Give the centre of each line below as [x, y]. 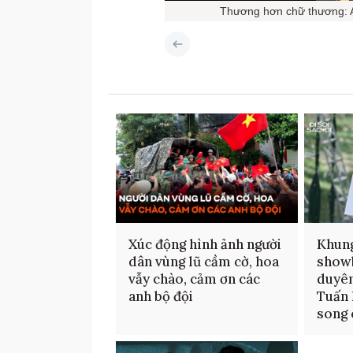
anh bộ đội [161, 297]
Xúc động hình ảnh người [205, 245]
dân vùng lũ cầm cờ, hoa [204, 262]
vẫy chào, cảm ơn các [194, 279]
